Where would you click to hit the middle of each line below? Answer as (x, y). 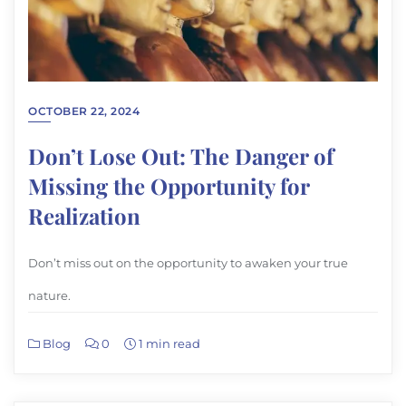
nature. (49, 296)
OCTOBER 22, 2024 (84, 111)
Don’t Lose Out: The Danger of (181, 156)
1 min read (168, 344)
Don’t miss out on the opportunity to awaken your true (188, 263)
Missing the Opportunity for (169, 186)
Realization (84, 216)
